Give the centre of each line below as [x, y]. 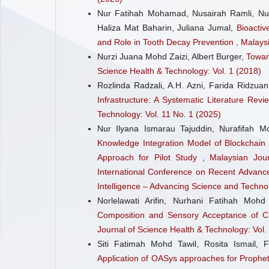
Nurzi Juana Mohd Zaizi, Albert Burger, [172, 56]
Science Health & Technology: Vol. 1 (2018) [179, 71]
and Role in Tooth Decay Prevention [167, 42]
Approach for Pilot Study [150, 157]
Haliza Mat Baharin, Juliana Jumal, [167, 27]
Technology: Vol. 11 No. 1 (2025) [159, 114]
